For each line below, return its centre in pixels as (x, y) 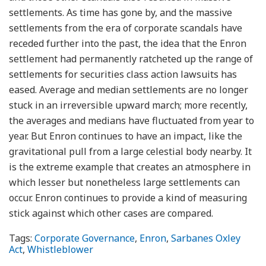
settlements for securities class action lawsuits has (123, 74)
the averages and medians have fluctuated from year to (132, 120)
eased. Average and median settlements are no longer (129, 89)
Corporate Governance (85, 238)
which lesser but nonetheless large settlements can (124, 182)
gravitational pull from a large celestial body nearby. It (130, 151)
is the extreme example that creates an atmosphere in (130, 167)
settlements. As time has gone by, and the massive (121, 12)
